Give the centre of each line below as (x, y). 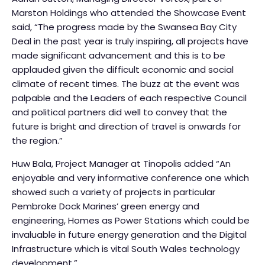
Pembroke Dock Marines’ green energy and (106, 206)
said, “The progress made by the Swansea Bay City (124, 27)
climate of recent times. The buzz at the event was (126, 84)
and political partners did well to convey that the (119, 112)
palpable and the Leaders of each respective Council (129, 98)
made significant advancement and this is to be (119, 56)
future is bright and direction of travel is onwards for (126, 127)
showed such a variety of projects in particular (114, 192)
